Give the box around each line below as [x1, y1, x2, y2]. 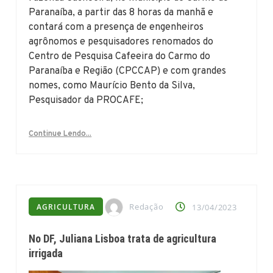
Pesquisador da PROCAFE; [29, 94, 144, 107]
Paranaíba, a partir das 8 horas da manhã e [29, 6, 214, 19]
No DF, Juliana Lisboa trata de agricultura [29, 232, 217, 246]
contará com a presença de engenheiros [29, 21, 204, 34]
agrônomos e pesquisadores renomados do [29, 35, 214, 48]
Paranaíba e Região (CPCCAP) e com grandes [29, 65, 227, 77]
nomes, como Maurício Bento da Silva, [29, 79, 196, 92]
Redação [129, 200, 164, 212]
